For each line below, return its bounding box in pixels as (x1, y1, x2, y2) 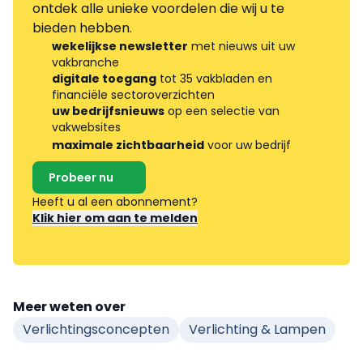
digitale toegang (52, 70, 156, 87)
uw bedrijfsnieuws (52, 102, 164, 119)
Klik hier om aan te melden (32, 209, 198, 226)
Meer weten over (13, 297, 126, 316)
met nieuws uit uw (188, 37, 295, 54)
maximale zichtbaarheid (52, 136, 204, 153)
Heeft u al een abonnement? (32, 193, 201, 210)
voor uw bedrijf (204, 136, 291, 153)
